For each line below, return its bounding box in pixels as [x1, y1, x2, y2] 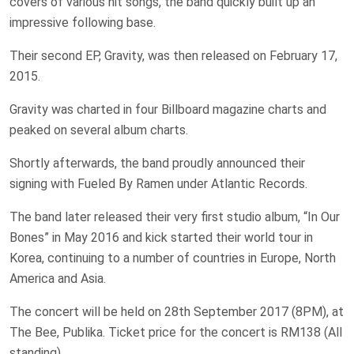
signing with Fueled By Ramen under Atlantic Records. [9, 175, 307, 191]
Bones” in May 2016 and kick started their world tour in [9, 229, 313, 245]
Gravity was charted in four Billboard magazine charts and [9, 101, 326, 117]
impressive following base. [9, 14, 156, 30]
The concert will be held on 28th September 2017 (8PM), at [9, 303, 344, 319]
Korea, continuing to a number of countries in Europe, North [9, 250, 336, 265]
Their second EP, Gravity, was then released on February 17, [9, 47, 337, 63]
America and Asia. [9, 270, 106, 286]
